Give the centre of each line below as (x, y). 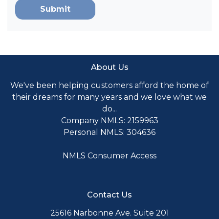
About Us (109, 67)
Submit (55, 9)
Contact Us (109, 195)
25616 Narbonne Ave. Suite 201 (109, 213)
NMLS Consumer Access (109, 156)
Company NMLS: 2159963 (109, 120)
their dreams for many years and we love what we (109, 97)
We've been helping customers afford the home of (109, 85)
